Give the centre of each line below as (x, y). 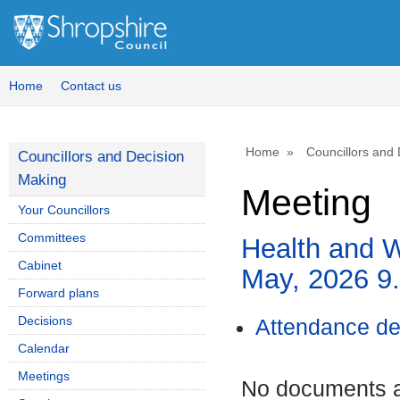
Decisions (45, 321)
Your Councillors (64, 210)
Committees (52, 237)
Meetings (44, 376)
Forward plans (58, 293)
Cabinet (40, 265)
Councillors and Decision (101, 157)
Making (42, 180)
